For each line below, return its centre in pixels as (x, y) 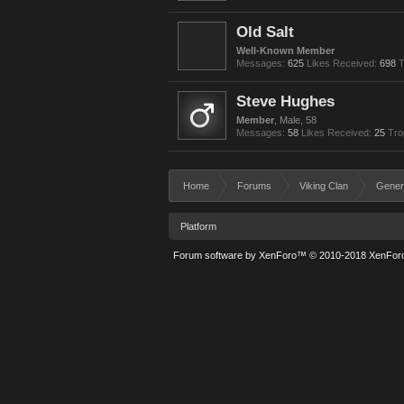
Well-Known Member (285, 50)
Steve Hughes (285, 101)
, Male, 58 (295, 120)
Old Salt (265, 32)
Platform (198, 226)
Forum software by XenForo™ (241, 255)
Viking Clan (324, 186)
